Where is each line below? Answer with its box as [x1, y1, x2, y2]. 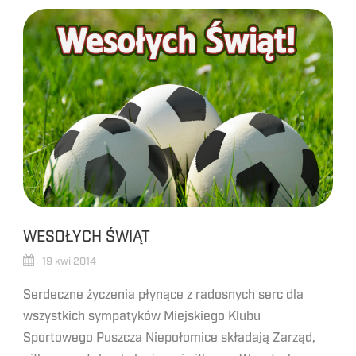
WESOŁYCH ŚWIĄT [23, 227, 150, 246]
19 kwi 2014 [42, 255, 96, 268]
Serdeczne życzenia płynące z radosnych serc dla [23, 287, 304, 303]
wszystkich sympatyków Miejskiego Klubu [23, 308, 261, 324]
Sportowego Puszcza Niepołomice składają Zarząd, [23, 330, 315, 346]
